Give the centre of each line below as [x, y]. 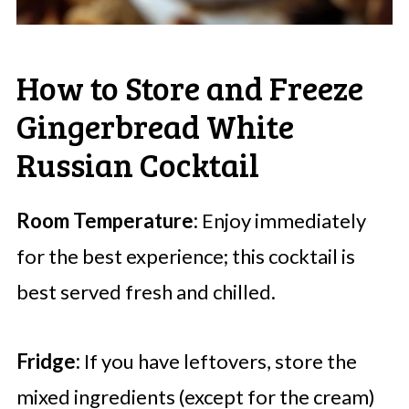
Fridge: [48, 362]
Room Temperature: [107, 221]
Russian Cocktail [137, 164]
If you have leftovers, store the [218, 362]
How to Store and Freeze [189, 88]
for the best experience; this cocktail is [185, 257]
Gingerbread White [155, 126]
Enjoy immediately [282, 221]
